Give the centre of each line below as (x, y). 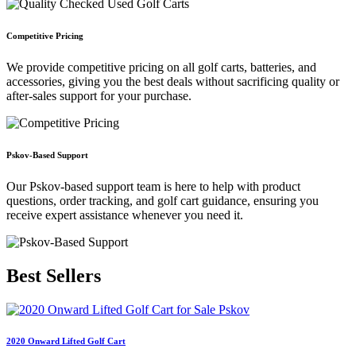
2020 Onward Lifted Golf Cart (66, 341)
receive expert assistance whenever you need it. (125, 215)
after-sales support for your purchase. (99, 95)
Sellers (74, 275)
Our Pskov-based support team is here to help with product (153, 186)
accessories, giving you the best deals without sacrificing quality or (173, 81)
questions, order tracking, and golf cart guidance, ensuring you (163, 200)
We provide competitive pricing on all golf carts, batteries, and (161, 67)
